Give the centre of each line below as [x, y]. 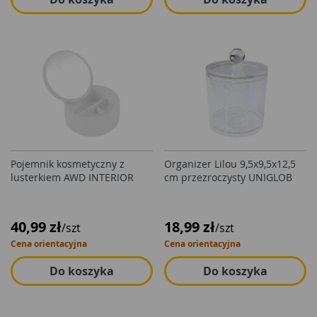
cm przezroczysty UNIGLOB [228, 177]
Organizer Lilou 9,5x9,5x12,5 [230, 164]
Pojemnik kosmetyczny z [68, 164]
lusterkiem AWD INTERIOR [72, 177]
